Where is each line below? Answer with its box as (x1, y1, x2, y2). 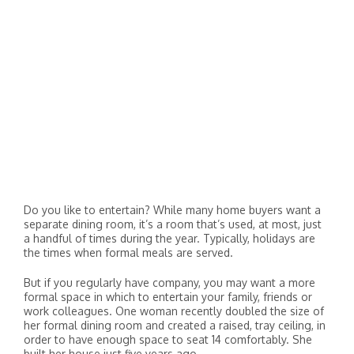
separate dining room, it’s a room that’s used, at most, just (24, 217, 322, 231)
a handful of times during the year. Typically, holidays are (24, 232, 315, 245)
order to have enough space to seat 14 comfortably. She (24, 333, 312, 346)
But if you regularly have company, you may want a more (24, 276, 315, 289)
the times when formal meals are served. (24, 246, 233, 259)
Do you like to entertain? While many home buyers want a (24, 203, 321, 217)
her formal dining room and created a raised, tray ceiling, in (24, 318, 326, 332)
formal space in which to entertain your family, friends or (24, 290, 312, 303)
